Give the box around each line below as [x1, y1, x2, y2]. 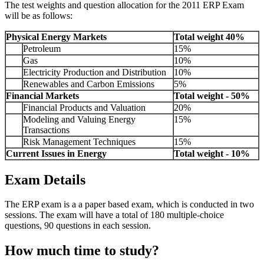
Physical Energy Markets [6, 31, 107, 42]
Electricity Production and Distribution [23, 67, 166, 77]
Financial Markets [6, 90, 79, 101]
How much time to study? [5, 243, 159, 259]
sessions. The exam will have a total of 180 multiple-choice [5, 210, 224, 220]
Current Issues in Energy [6, 148, 107, 159]
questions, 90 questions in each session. [5, 220, 151, 231]
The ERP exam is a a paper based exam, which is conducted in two [5, 199, 254, 210]
